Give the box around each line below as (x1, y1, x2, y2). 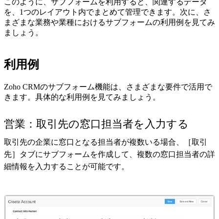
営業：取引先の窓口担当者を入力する (4, 117, 189, 130)
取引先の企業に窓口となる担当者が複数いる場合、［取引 (4, 137, 207, 146)
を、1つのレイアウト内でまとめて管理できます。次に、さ (4, 8, 211, 17)
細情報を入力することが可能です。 (4, 162, 129, 171)
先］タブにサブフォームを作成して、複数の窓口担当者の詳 (4, 150, 215, 158)
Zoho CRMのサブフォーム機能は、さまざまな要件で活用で (4, 82, 212, 91)
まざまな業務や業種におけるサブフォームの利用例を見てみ (4, 18, 215, 27)
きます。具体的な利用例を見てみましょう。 (4, 92, 160, 101)
